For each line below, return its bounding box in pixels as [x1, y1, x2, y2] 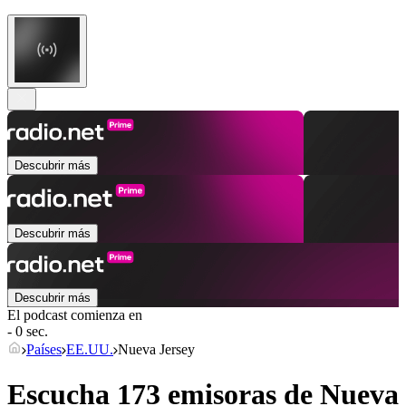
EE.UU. [66, 342, 113, 358]
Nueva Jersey [118, 342, 195, 358]
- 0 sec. [7, 324, 48, 340]
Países [26, 342, 62, 358]
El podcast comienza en [7, 307, 142, 324]
